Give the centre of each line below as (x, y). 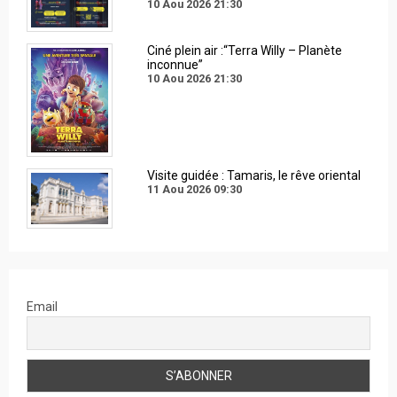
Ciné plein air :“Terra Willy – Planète (244, 51)
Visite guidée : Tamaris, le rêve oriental (253, 175)
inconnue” (175, 65)
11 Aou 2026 (179, 189)
